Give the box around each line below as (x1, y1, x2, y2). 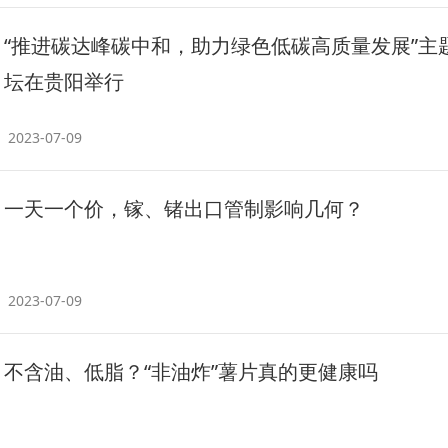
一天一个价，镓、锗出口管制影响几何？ (4, 195, 364, 222)
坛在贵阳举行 (4, 68, 124, 95)
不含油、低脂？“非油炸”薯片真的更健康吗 (4, 358, 378, 385)
